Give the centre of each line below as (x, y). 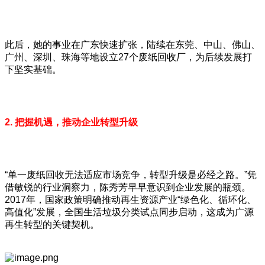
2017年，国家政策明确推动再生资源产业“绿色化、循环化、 (130, 199)
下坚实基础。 (33, 69)
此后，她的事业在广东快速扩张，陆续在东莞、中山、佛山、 (132, 44)
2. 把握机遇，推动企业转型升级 (71, 122)
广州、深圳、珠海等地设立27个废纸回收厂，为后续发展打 (128, 57)
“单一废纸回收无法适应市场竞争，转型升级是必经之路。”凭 (131, 174)
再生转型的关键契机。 (52, 224)
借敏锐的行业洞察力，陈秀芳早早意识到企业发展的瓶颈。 (128, 187)
